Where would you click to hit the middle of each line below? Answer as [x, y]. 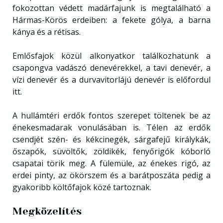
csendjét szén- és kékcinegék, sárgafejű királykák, [111, 139]
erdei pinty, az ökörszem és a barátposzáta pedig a [111, 175]
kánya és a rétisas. [46, 32]
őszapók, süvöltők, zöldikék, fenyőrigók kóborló [111, 151]
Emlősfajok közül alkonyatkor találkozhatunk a [111, 56]
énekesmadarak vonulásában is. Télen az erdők [111, 127]
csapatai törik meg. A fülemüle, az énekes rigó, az [111, 163]
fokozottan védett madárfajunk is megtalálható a [111, 8]
